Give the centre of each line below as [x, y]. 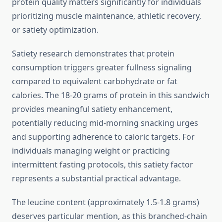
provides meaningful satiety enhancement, [92, 109]
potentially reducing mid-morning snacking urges [105, 123]
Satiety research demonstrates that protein [93, 54]
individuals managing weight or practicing [91, 151]
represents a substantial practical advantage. [96, 179]
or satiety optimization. [55, 30]
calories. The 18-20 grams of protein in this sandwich [111, 95]
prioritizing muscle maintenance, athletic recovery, [107, 16]
